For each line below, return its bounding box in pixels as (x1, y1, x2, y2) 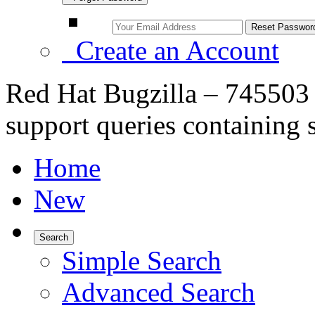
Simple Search (62, 245, 221, 276)
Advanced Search (62, 277, 255, 307)
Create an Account (62, 35, 279, 65)
